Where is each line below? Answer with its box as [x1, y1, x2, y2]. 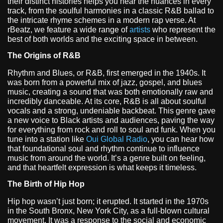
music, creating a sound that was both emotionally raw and [7, 88, 213, 97]
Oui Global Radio [86, 135, 147, 144]
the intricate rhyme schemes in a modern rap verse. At [7, 15, 196, 24]
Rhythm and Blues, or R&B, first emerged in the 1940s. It [7, 69, 206, 78]
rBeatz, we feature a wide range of [7, 25, 129, 34]
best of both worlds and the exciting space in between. [7, 34, 198, 43]
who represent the [150, 25, 216, 34]
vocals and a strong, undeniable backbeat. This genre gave [7, 107, 216, 115]
